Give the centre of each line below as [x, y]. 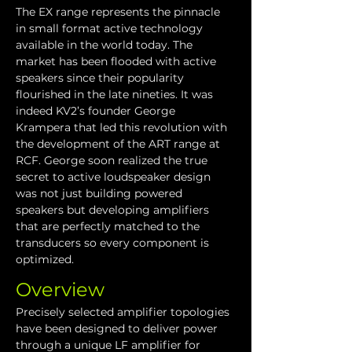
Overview [60, 290]
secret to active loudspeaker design [115, 177]
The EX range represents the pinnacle [119, 12]
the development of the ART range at [119, 144]
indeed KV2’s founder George [97, 111]
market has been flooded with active [117, 61]
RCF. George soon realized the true [113, 160]
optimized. [46, 259]
